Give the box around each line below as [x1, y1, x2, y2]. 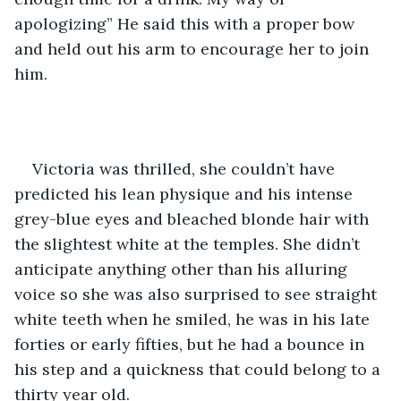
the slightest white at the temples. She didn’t [14, 233, 364, 254]
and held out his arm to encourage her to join [14, 38, 373, 59]
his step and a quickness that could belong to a [14, 358, 385, 380]
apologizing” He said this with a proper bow [14, 13, 359, 34]
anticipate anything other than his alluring [14, 258, 352, 279]
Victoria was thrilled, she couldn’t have [32, 158, 339, 179]
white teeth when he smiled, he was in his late [14, 308, 374, 329]
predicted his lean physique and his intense [14, 183, 357, 204]
